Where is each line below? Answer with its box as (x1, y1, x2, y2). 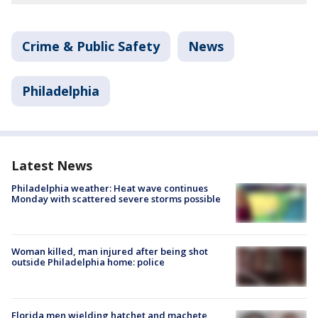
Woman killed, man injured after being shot (11, 245, 208, 258)
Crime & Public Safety (22, 38, 160, 55)
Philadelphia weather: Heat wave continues (11, 182, 208, 195)
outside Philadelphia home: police (11, 256, 165, 269)
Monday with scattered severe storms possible (11, 192, 221, 206)
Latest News (11, 157, 92, 175)
